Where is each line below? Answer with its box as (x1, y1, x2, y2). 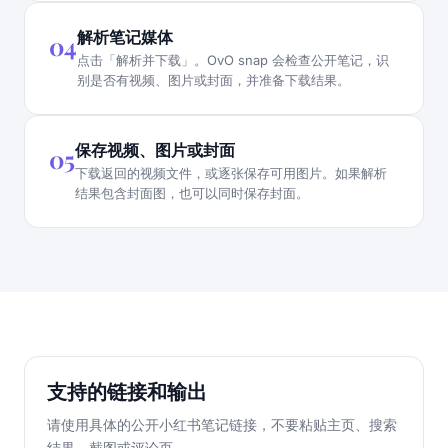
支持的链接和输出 (47, 376, 207, 404)
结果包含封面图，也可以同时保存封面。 (75, 184, 309, 201)
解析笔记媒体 (77, 25, 173, 47)
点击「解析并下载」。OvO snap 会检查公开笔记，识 (77, 51, 389, 68)
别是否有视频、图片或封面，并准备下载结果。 (77, 71, 350, 88)
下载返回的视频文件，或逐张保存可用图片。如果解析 (75, 164, 387, 181)
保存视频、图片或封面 (75, 138, 235, 160)
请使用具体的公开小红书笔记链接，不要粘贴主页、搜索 (47, 415, 397, 433)
